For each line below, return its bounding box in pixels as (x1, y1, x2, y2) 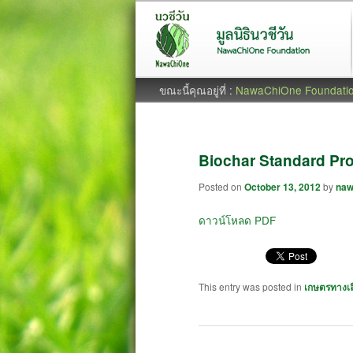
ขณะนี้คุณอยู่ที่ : (159, 82, 236, 98)
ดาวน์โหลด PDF (199, 211, 276, 228)
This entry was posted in (199, 279, 304, 293)
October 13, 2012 (244, 180, 321, 195)
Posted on (199, 180, 244, 194)
